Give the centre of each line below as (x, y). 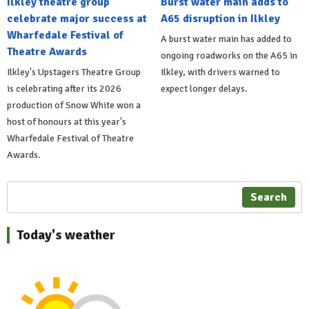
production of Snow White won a (74, 105)
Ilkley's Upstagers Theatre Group (74, 72)
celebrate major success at (77, 18)
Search (269, 197)
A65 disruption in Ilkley (220, 18)
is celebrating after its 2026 (64, 88)
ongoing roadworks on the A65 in (229, 55)
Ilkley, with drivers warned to (220, 72)
